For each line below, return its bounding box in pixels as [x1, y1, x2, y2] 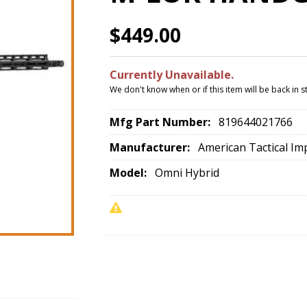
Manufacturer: [110, 139, 193, 155]
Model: [110, 164, 149, 180]
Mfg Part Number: [110, 114, 213, 130]
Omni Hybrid [155, 164, 219, 180]
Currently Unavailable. [110, 66, 234, 82]
